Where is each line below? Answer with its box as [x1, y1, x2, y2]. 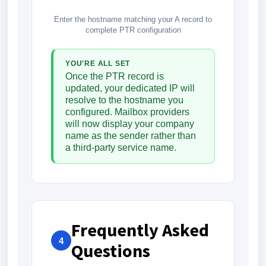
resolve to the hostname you [65, 95, 183, 106]
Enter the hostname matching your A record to [54, 15, 212, 24]
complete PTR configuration [85, 26, 181, 35]
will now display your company [65, 119, 194, 129]
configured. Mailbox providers [65, 107, 189, 118]
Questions [71, 239, 150, 262]
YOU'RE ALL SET [65, 59, 131, 68]
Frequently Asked [71, 218, 209, 242]
